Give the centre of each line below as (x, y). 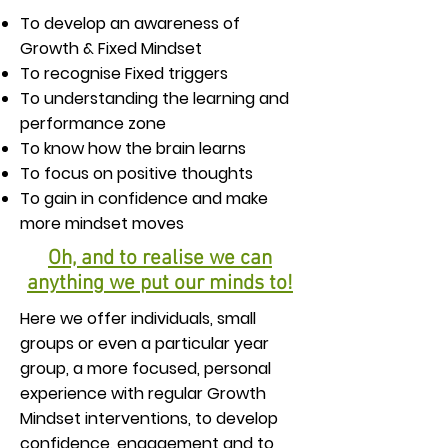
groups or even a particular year (144, 343)
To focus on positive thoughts (136, 173)
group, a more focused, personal (145, 368)
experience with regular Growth (143, 393)
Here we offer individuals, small (138, 318)
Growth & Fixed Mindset (111, 48)
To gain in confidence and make (144, 198)
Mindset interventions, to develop (149, 418)
